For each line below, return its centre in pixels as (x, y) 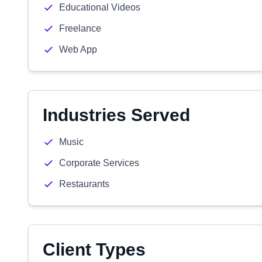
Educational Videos (100, 7)
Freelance (80, 28)
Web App (78, 49)
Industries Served (116, 115)
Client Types (94, 249)
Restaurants (84, 184)
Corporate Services (99, 163)
